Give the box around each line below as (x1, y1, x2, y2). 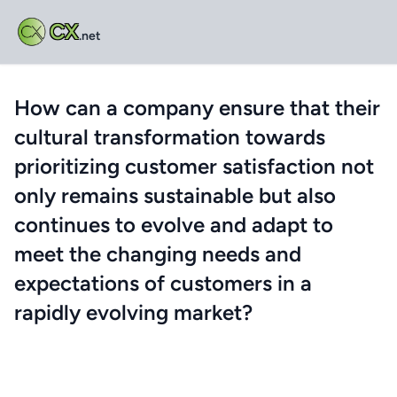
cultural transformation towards (14, 124, 325, 150)
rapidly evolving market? (14, 300, 253, 325)
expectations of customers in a (14, 270, 312, 296)
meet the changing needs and (14, 241, 301, 267)
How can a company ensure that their (14, 95, 380, 121)
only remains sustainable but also (14, 183, 336, 208)
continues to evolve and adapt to (14, 212, 333, 237)
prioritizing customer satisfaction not (14, 153, 374, 179)
